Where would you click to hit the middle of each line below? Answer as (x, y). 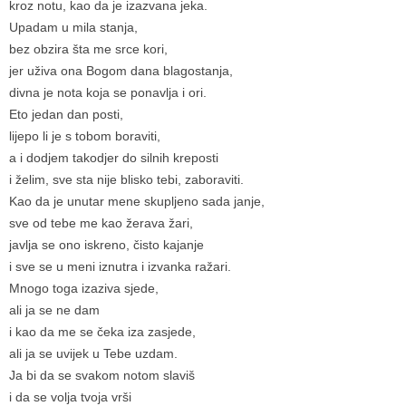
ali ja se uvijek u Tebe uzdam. (93, 353)
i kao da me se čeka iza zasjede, (102, 331)
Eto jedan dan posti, (66, 114)
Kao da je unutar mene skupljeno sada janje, (137, 201)
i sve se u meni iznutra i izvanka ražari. (120, 266)
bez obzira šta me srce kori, (88, 48)
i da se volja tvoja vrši (70, 396)
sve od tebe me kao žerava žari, (101, 222)
